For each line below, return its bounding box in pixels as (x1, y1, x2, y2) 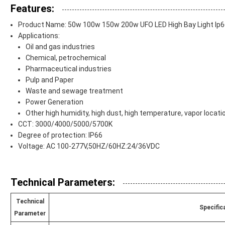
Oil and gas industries (26, 43, 95, 51)
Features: (11, 3, 54, 15)
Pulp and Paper (26, 76, 74, 84)
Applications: (18, 32, 60, 40)
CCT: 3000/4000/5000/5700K (18, 120, 113, 129)
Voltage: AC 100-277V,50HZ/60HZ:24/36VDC (18, 142, 160, 151)
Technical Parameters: (11, 176, 115, 189)
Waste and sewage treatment (26, 87, 123, 95)
